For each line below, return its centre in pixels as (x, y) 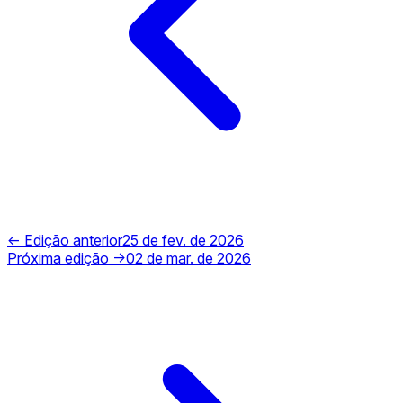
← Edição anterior (65, 240)
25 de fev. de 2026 (183, 240)
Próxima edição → (67, 258)
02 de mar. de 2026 (188, 258)
